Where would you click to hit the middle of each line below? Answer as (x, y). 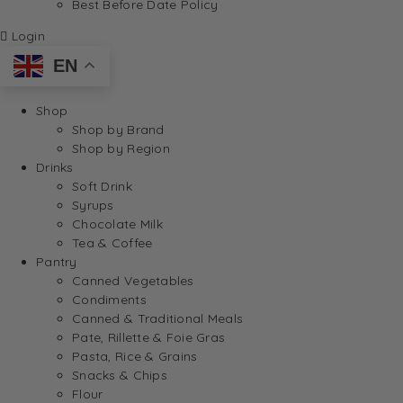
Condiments (109, 299)
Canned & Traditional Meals (158, 318)
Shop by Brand (118, 129)
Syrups (93, 205)
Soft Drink (102, 186)
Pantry (57, 261)
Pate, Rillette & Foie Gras (149, 337)
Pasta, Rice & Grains (135, 356)
